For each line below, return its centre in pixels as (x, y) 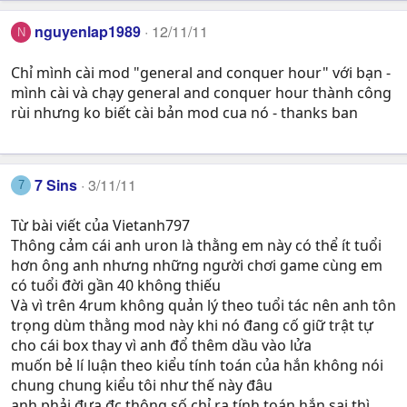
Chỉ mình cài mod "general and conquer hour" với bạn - (201, 72)
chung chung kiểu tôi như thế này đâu (142, 386)
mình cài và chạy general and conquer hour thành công (201, 92)
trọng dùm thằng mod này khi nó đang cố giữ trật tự (192, 326)
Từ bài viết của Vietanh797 (100, 226)
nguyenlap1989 (88, 32)
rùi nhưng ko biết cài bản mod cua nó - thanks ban (184, 112)
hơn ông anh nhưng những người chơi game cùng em (197, 266)
